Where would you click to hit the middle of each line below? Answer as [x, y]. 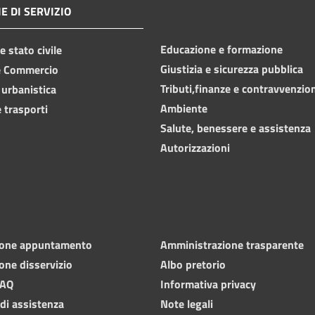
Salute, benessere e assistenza [236, 128]
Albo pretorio [193, 264]
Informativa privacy [208, 284]
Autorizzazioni [195, 147]
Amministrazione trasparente [232, 244]
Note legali [187, 303]
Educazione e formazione [221, 49]
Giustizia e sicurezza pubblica [232, 69]
